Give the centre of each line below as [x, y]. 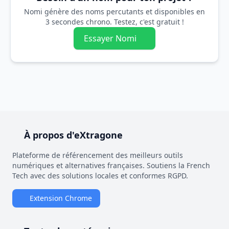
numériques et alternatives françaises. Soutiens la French [111, 166]
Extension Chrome [61, 198]
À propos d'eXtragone [73, 135]
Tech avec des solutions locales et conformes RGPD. [100, 176]
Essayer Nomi [110, 39]
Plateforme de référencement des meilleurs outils [98, 155]
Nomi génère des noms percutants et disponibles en [114, 12]
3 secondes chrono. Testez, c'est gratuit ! [114, 22]
